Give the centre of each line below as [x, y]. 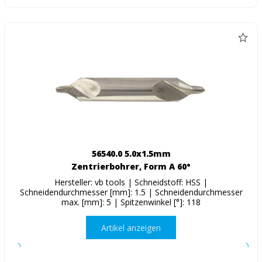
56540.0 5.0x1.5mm [131, 154]
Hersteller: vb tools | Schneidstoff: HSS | [131, 182]
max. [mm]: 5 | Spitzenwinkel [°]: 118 [131, 202]
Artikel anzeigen [131, 227]
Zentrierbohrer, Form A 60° [131, 167]
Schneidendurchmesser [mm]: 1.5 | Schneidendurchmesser [131, 192]
